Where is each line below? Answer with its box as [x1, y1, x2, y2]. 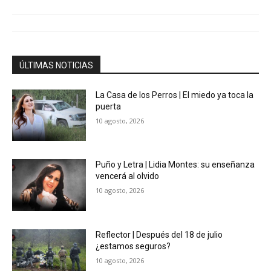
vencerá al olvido [96, 171, 160, 181]
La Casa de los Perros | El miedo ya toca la [96, 90, 254, 100]
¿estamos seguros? [96, 241, 171, 252]
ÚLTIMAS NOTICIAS [19, 60, 93, 70]
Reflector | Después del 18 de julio [96, 230, 223, 240]
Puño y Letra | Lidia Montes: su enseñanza [96, 160, 255, 170]
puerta [96, 101, 122, 111]
